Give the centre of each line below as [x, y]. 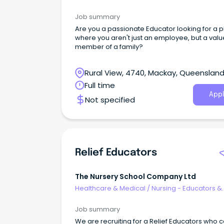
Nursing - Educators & [187, 188]
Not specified [110, 99]
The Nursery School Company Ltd [135, 176]
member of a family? [109, 46]
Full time [100, 85]
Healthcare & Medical [110, 188]
